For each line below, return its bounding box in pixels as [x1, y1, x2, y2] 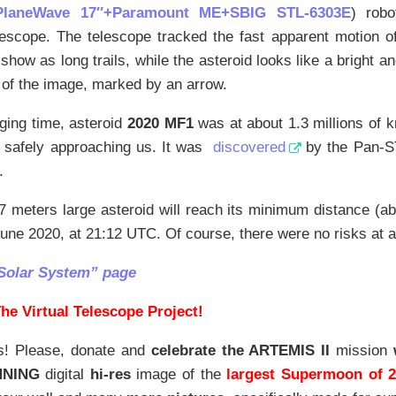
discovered [213, 138, 286, 156]
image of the [130, 365, 221, 383]
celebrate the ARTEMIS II [150, 341, 331, 359]
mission [330, 341, 394, 359]
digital [39, 365, 90, 383]
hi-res [89, 365, 131, 383]
